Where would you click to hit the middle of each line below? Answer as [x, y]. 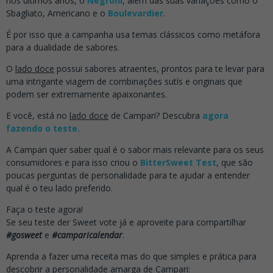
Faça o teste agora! [44, 209]
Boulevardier [136, 13]
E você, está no [38, 115]
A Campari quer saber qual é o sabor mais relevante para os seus [135, 149]
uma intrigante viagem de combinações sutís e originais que [124, 81]
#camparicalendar [87, 235]
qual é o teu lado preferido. [59, 188]
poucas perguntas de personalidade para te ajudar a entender [128, 175]
